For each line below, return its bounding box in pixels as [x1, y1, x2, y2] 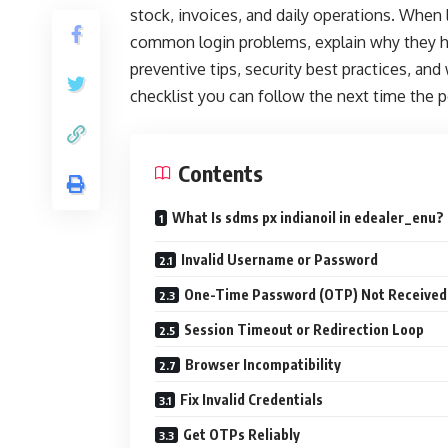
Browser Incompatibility [185, 356, 341, 373]
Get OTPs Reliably [183, 426, 300, 443]
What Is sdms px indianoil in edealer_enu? [172, 209, 444, 226]
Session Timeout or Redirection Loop [184, 321, 424, 338]
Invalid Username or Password [181, 251, 378, 268]
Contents [178, 159, 263, 187]
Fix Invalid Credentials [180, 391, 323, 408]
